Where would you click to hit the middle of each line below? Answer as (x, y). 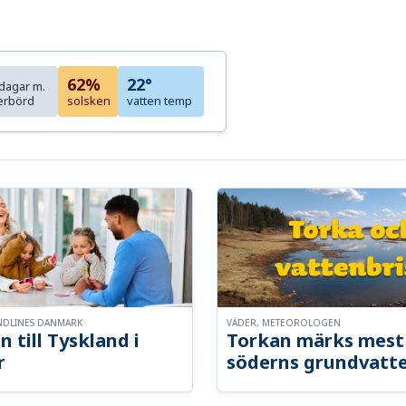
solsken (89, 101)
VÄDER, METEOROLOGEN (284, 323)
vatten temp (160, 101)
